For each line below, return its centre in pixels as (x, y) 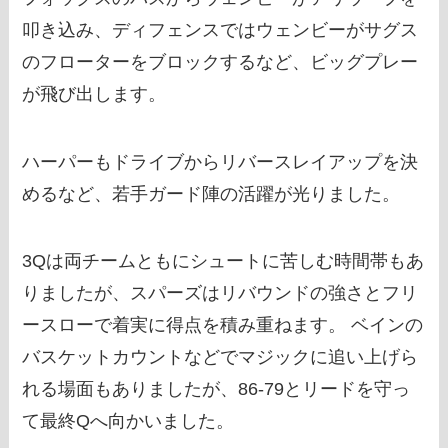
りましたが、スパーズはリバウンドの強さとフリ (220, 293)
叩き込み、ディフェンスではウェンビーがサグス (220, 29)
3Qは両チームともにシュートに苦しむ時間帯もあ (223, 261)
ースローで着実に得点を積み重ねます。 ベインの (223, 325)
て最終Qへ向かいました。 (128, 421)
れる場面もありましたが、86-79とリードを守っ (216, 389)
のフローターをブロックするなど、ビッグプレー (220, 61)
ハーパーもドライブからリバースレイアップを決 (220, 161)
